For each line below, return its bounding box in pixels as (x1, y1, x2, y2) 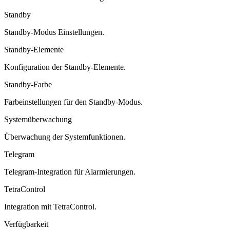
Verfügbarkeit (4, 219, 48, 228)
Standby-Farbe (4, 80, 52, 89)
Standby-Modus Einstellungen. (4, 27, 104, 36)
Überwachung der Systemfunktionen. (4, 132, 125, 141)
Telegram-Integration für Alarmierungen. (4, 167, 136, 176)
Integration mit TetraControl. (4, 202, 97, 211)
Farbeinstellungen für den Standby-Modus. (4, 97, 143, 106)
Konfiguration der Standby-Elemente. (4, 62, 126, 71)
